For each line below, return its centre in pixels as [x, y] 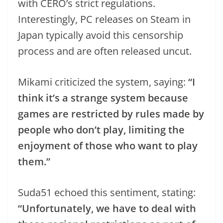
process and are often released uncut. [105, 51]
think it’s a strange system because [103, 98]
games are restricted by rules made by [111, 113]
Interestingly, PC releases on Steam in [104, 19]
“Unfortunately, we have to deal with [107, 208]
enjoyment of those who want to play [108, 145]
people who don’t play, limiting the [101, 129]
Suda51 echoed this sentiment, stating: [107, 192]
